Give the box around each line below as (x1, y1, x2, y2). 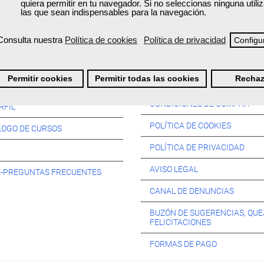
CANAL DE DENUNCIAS (150, 186, 234, 196)
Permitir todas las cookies (95, 74, 200, 83)
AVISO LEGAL (150, 164, 198, 174)
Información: (141, 71, 221, 88)
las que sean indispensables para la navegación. (21, 6, 206, 17)
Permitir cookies (8, 74, 73, 83)
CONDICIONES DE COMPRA (150, 98, 249, 108)
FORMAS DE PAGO (150, 239, 217, 249)
